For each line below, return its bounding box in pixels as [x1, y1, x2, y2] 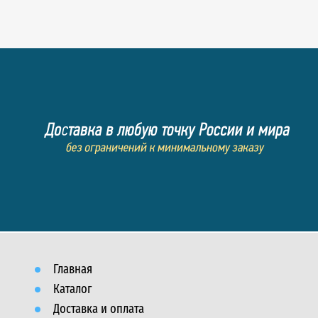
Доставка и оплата [53, 301, 144, 317]
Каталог [53, 281, 92, 297]
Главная [53, 261, 92, 277]
